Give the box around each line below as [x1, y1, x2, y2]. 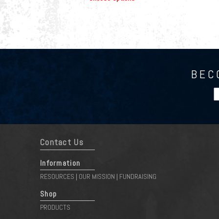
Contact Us [40, 137, 84, 148]
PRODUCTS [40, 203, 70, 212]
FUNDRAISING [119, 172, 156, 181]
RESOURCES [40, 172, 74, 181]
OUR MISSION [79, 172, 115, 181]
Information [40, 157, 81, 168]
